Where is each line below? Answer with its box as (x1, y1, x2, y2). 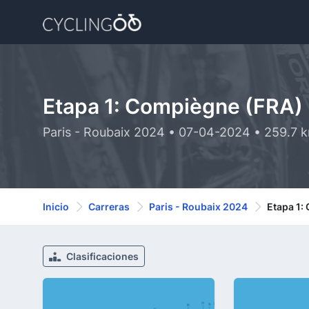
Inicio (43, 201, 69, 212)
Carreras (88, 201, 130, 212)
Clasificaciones (64, 250, 139, 262)
